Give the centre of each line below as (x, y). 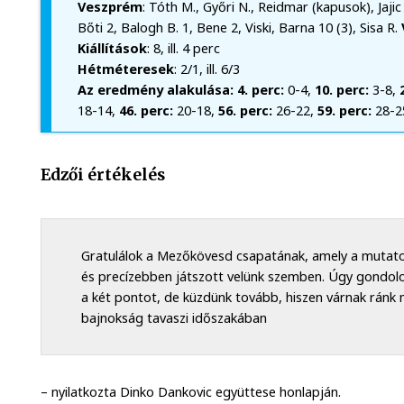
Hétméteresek (125, 69)
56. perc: (245, 111)
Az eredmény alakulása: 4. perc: (180, 90)
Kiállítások (112, 49)
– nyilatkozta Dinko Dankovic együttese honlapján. (191, 392)
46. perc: (146, 111)
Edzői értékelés (103, 174)
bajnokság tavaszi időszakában (174, 318)
